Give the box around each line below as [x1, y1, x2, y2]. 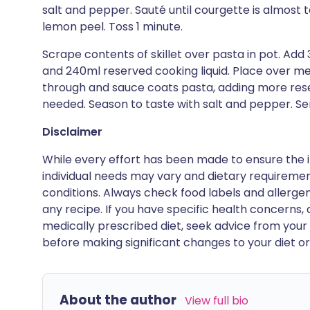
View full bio [185, 293, 248, 309]
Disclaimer [42, 124, 102, 140]
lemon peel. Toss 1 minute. [42, 19, 183, 35]
